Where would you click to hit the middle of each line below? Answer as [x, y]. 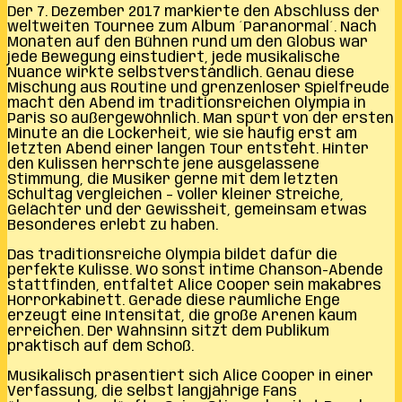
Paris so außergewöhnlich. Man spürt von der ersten [201, 118]
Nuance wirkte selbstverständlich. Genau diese [181, 73]
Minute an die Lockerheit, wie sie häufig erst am [182, 134]
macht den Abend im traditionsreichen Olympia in [187, 103]
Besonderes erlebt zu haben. [113, 225]
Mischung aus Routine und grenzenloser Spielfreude [198, 88]
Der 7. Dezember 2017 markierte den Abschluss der [193, 12]
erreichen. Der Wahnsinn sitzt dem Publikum [168, 331]
